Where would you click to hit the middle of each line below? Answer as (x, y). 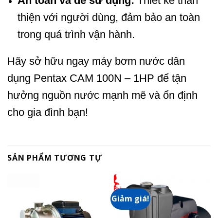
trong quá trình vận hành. (76, 34)
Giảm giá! (131, 199)
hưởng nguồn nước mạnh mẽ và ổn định (102, 95)
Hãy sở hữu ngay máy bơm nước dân (96, 61)
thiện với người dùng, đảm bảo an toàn (109, 17)
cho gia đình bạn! (48, 112)
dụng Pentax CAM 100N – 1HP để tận (97, 78)
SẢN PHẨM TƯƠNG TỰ (55, 158)
